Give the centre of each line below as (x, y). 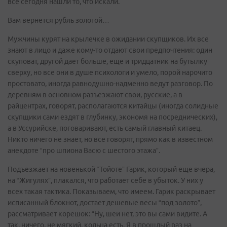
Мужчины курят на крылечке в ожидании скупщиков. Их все (108, 39)
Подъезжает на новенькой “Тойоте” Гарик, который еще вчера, (111, 169)
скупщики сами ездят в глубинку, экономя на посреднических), (112, 117)
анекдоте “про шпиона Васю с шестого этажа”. (84, 150)
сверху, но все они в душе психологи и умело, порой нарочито (110, 72)
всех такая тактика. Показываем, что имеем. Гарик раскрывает (111, 192)
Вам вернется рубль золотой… (59, 20)
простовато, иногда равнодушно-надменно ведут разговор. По (110, 84)
